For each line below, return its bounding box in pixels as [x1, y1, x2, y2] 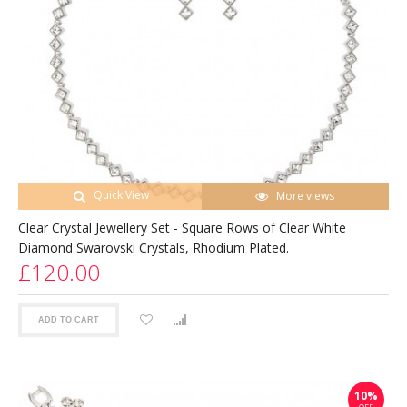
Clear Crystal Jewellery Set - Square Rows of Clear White [18, 218, 346, 236]
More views [276, 187, 335, 203]
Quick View [93, 186, 149, 203]
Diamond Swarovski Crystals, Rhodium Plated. [18, 238, 289, 256]
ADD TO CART [38, 315, 99, 325]
